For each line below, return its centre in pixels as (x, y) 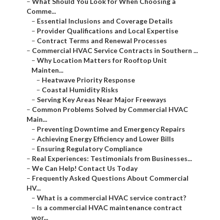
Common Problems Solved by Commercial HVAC (110, 110)
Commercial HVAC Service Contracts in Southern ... (115, 51)
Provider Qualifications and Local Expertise (108, 31)
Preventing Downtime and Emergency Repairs (111, 129)
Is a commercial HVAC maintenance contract (110, 208)
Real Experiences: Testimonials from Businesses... (112, 159)
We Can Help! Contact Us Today (85, 168)
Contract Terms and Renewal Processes (102, 41)
